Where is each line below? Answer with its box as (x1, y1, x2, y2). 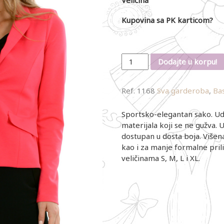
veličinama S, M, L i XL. (121, 152, 200, 163)
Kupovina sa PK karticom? (121, 14, 213, 25)
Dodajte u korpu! (158, 56, 217, 67)
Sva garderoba (156, 85, 209, 95)
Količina (120, 53, 148, 63)
